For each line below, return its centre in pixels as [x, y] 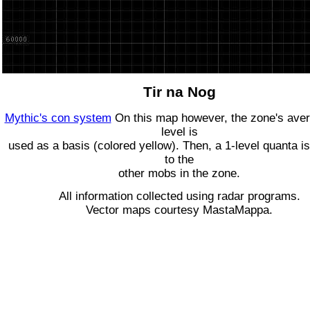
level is [179, 131]
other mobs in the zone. [179, 173]
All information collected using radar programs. [179, 196]
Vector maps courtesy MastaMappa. [179, 210]
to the [179, 159]
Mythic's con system [58, 118]
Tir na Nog [179, 92]
